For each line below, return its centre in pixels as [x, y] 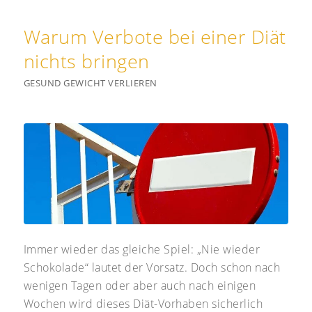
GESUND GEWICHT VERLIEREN [90, 83]
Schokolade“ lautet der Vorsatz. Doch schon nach [152, 268]
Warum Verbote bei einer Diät [155, 36]
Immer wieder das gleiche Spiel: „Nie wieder [142, 250]
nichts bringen [86, 61]
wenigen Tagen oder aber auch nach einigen [140, 286]
